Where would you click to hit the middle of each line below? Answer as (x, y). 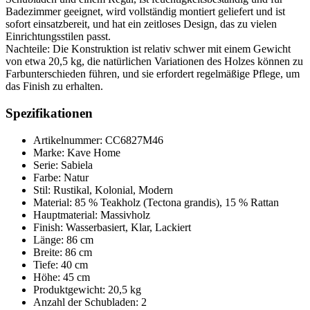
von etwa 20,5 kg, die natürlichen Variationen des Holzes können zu (154, 62)
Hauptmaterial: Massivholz (92, 215)
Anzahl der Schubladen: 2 (90, 302)
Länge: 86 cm (63, 239)
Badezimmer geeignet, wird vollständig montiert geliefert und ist (145, 12)
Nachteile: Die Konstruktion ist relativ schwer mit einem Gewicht (148, 49)
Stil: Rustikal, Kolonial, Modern (103, 190)
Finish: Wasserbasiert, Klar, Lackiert (112, 227)
